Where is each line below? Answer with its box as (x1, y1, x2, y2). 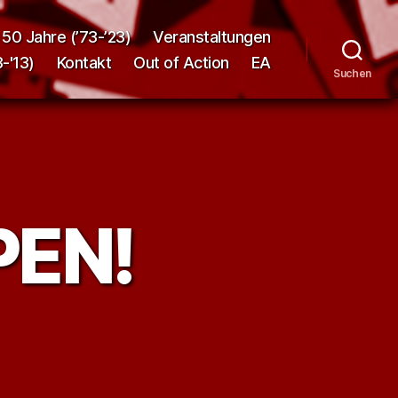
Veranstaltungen (153, 27, 271, 46)
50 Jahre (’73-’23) (2, 27, 131, 46)
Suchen (332, 66, 372, 80)
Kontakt (56, 52, 112, 72)
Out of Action (133, 52, 229, 72)
